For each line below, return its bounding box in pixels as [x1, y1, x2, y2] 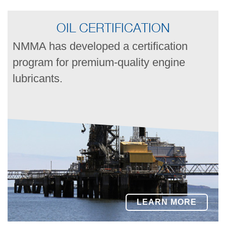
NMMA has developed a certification [13, 39, 188, 52]
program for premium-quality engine [13, 55, 185, 69]
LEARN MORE [137, 197, 197, 206]
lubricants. [13, 72, 63, 85]
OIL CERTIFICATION [56, 19, 170, 35]
